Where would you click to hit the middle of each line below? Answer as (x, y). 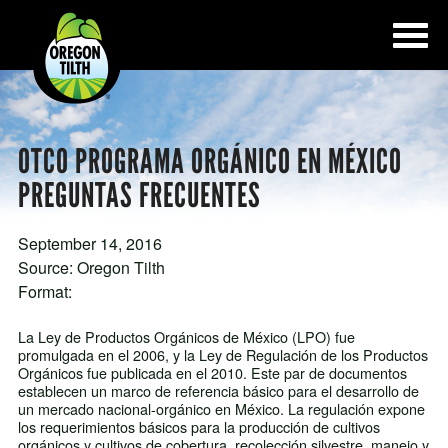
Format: (44, 292)
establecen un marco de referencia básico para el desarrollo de (218, 391)
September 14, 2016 (89, 244)
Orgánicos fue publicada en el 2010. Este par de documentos (212, 373)
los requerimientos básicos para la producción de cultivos (198, 427)
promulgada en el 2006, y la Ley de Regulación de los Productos (222, 355)
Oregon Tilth (120, 268)
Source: (47, 268)
